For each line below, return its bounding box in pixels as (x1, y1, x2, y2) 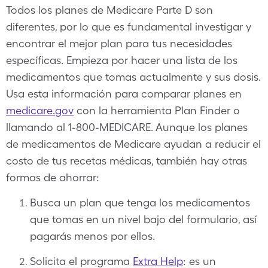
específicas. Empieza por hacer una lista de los (6, 54, 237, 66)
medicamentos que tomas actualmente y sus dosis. (6, 71, 261, 83)
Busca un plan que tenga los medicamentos (30, 196, 250, 209)
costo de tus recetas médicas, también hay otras (6, 154, 247, 167)
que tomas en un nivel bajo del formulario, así (30, 213, 257, 226)
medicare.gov (6, 104, 74, 117)
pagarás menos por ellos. (30, 230, 155, 242)
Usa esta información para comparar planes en (6, 87, 242, 100)
